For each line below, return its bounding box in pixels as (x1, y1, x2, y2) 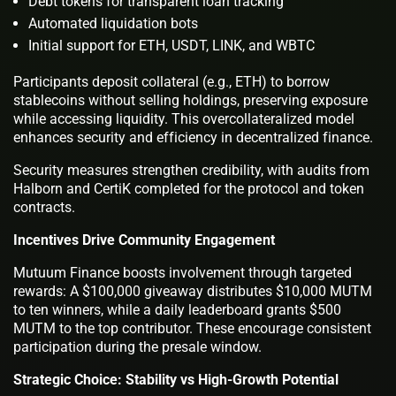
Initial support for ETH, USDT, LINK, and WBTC (28, 36, 315, 54)
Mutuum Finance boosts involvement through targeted (13, 263, 352, 281)
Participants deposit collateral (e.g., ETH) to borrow (13, 72, 330, 90)
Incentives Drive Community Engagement (13, 231, 275, 248)
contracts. (13, 198, 75, 216)
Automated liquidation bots (28, 14, 198, 32)
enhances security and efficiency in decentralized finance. (13, 128, 373, 146)
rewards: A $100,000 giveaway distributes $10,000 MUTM (13, 282, 372, 300)
